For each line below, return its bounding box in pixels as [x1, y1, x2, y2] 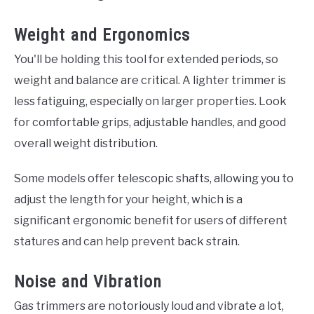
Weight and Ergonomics [14, 25, 190, 46]
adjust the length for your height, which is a [14, 193, 243, 207]
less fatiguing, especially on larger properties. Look [14, 95, 287, 109]
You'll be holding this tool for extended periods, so [14, 53, 278, 67]
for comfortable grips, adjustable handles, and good [14, 116, 286, 130]
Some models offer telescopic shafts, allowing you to [14, 172, 294, 186]
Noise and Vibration [14, 272, 162, 292]
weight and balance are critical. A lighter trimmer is [14, 74, 286, 88]
